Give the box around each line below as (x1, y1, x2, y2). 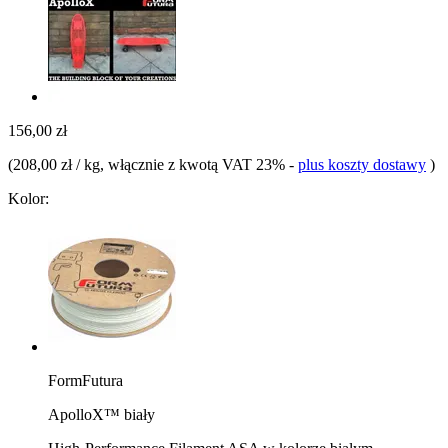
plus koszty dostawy (298, 155, 426, 173)
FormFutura (48, 371, 123, 389)
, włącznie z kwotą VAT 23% (100, 155, 289, 173)
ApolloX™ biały (48, 405, 155, 423)
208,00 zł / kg (13, 155, 100, 173)
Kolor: (8, 189, 49, 207)
